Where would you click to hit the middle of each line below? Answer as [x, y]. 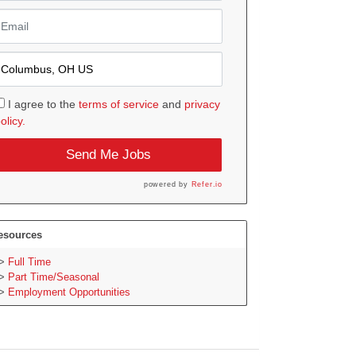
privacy [202, 104]
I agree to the [43, 104]
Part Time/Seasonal [53, 277]
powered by [167, 184]
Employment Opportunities [69, 292]
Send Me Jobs [108, 155]
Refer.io [207, 184]
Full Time [29, 261]
